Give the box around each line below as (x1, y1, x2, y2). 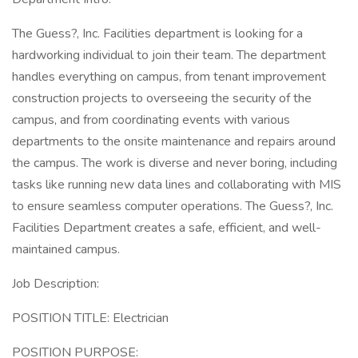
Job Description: (12, 275, 99, 292)
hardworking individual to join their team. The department (12, 46, 326, 64)
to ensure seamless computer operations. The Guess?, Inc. (12, 197, 333, 215)
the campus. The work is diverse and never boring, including (12, 154, 337, 172)
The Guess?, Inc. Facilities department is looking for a (12, 25, 303, 42)
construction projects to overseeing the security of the (12, 89, 312, 107)
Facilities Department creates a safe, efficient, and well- (12, 219, 321, 237)
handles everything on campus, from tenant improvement (12, 68, 326, 86)
